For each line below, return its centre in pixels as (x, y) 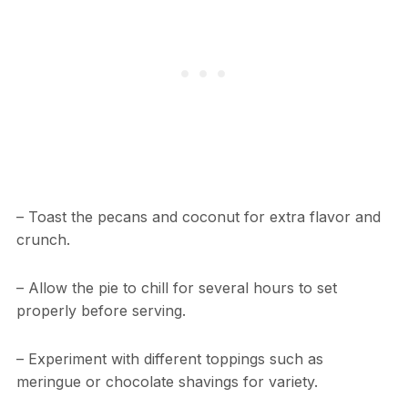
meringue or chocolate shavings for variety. (167, 381)
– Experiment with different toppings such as (169, 358)
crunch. (43, 239)
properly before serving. (101, 310)
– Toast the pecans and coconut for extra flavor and (198, 216)
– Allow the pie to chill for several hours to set (176, 287)
